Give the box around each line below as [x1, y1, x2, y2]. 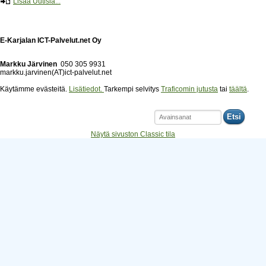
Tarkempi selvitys [104, 85, 161, 94]
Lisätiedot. [69, 85, 104, 94]
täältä [229, 85, 247, 94]
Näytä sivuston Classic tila [91, 130, 175, 139]
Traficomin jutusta [161, 85, 218, 94]
